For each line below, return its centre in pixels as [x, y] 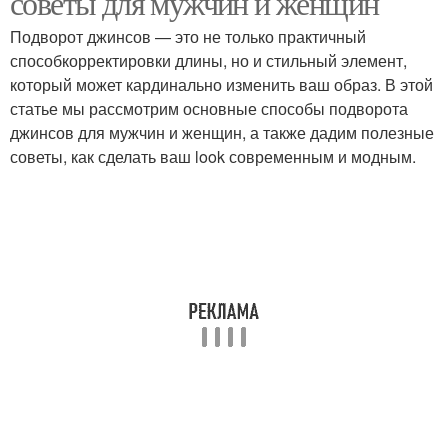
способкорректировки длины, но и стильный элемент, [208, 60]
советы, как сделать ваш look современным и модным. [213, 156]
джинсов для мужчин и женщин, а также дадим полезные [222, 132]
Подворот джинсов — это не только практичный [188, 36]
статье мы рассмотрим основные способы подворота [209, 108]
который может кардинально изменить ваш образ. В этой [221, 84]
